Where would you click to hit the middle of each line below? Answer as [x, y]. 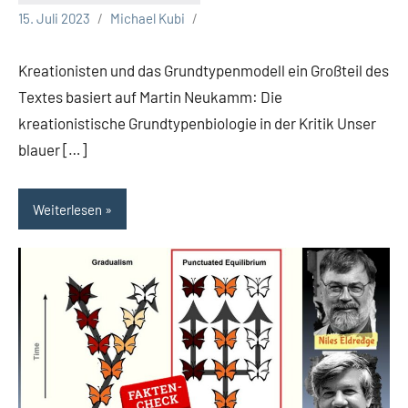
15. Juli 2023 [54, 19]
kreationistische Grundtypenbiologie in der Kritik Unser [197, 123]
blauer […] [52, 150]
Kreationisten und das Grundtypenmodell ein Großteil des [204, 71]
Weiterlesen [67, 209]
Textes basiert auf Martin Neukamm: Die [150, 97]
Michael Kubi [148, 19]
